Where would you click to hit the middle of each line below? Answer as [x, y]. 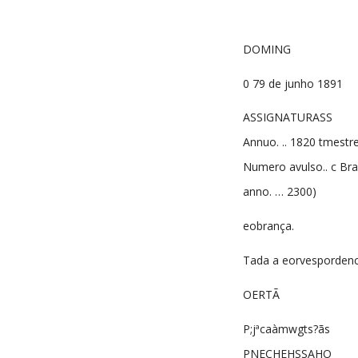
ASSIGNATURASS [288, 117]
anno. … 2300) [280, 192]
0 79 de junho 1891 [293, 83]
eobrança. [268, 226]
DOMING [267, 49]
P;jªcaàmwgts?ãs [286, 329]
